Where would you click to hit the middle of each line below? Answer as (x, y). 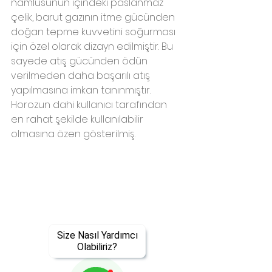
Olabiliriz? (97, 247)
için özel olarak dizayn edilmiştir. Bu (93, 46)
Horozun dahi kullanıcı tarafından (90, 104)
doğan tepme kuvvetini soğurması (94, 32)
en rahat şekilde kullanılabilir (78, 119)
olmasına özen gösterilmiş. (73, 134)
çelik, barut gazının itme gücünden (94, 17)
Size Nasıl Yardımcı (97, 235)
